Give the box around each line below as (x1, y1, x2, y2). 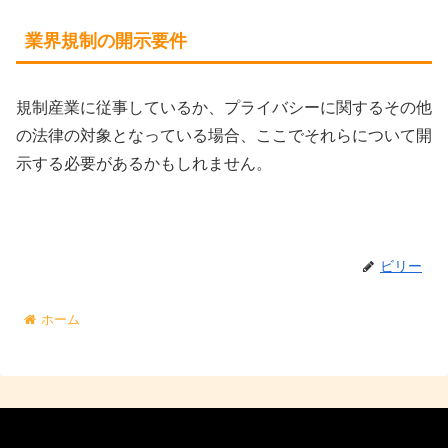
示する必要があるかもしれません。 (16, 154, 272, 172)
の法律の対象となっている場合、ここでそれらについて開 (16, 126, 432, 144)
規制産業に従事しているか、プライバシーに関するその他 (16, 98, 432, 116)
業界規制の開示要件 (25, 31, 187, 52)
